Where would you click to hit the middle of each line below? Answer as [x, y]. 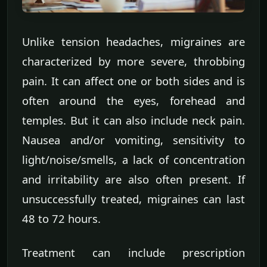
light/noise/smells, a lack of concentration [133, 160]
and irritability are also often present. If [133, 179]
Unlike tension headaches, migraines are [133, 42]
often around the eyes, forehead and [133, 101]
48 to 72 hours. [61, 219]
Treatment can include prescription [133, 253]
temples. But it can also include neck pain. [133, 120]
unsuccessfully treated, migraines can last [133, 199]
